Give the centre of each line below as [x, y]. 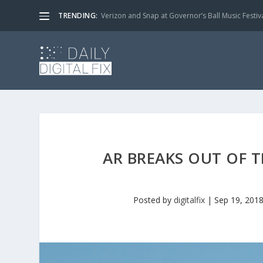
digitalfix [189, 200]
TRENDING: [78, 16]
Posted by [153, 200]
